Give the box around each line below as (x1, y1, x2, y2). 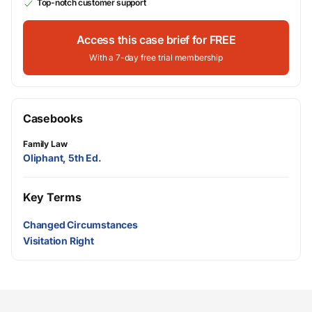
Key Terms (23, 189, 81, 204)
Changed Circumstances (23, 219, 138, 231)
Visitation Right (23, 235, 94, 247)
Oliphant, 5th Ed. (23, 151, 102, 164)
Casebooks (23, 111, 83, 125)
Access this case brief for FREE (76, 32, 236, 47)
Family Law (23, 138, 68, 149)
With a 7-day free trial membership (89, 52, 223, 63)
